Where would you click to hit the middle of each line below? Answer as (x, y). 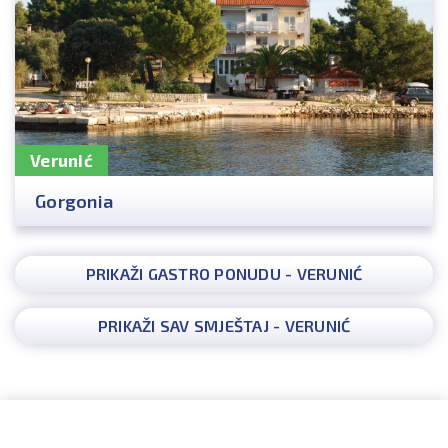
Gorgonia (74, 201)
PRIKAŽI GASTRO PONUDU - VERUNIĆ (224, 274)
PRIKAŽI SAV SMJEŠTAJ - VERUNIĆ (224, 326)
